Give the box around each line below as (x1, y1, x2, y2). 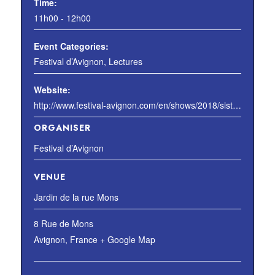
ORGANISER (33, 122, 91, 134)
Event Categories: (33, 40, 109, 52)
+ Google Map (99, 233, 155, 246)
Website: (33, 83, 71, 96)
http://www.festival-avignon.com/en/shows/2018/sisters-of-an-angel (232, 99, 241, 111)
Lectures (108, 55, 142, 68)
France (69, 233, 98, 246)
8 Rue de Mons (33, 217, 93, 230)
